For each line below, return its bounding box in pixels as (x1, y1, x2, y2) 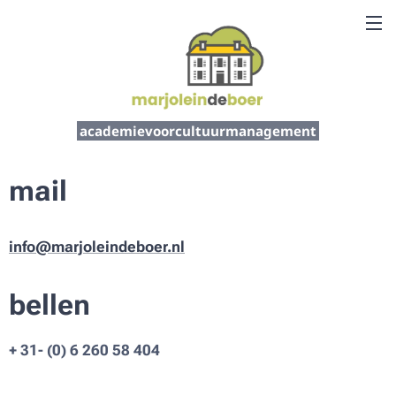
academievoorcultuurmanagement (80, 122, 316, 140)
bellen (9, 288, 90, 322)
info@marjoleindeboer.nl (9, 238, 185, 255)
